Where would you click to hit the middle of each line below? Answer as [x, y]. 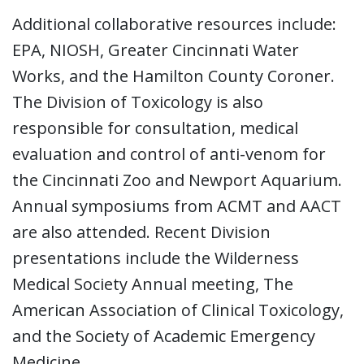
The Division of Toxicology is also [138, 102]
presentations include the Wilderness [156, 258]
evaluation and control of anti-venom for [169, 154]
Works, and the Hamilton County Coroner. [173, 76]
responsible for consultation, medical [155, 128]
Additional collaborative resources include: [174, 24]
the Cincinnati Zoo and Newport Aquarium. [177, 180]
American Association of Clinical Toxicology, [178, 310]
